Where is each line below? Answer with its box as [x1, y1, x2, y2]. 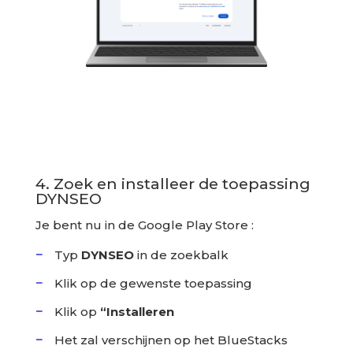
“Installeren [99, 304, 174, 320]
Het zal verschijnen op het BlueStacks [54, 333, 288, 348]
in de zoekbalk [133, 247, 229, 263]
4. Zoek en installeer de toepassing [35, 174, 310, 194]
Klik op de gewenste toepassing [54, 276, 252, 292]
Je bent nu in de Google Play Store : [35, 217, 254, 233]
